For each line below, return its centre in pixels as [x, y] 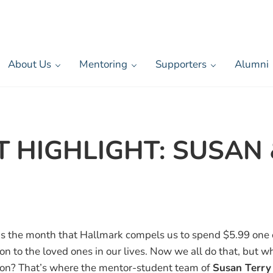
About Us [29, 65]
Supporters [181, 65]
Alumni [251, 65]
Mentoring [103, 65]
